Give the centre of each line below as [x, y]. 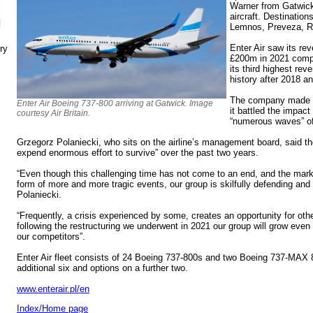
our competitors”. [51, 236]
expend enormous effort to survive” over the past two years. [138, 152]
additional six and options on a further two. [102, 268]
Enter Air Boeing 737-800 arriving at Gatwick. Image [115, 103]
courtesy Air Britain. [53, 113]
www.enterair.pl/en [53, 289]
